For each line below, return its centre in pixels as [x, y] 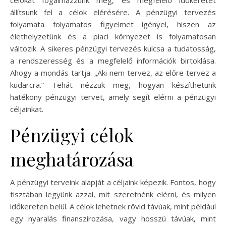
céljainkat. [27, 109]
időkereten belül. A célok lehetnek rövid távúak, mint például [113, 206]
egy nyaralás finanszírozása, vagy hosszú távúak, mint [113, 218]
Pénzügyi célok [72, 135]
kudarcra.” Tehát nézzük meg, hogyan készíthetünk [113, 85]
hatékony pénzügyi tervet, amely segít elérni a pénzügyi [113, 97]
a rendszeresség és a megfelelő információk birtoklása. [113, 61]
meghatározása [72, 159]
